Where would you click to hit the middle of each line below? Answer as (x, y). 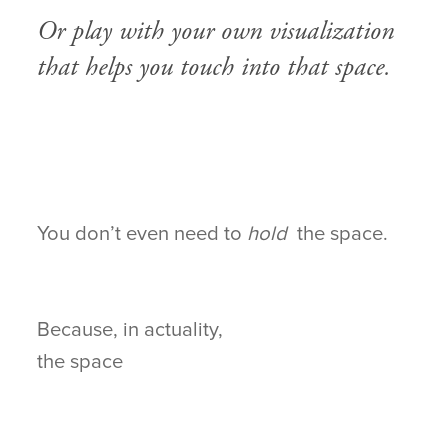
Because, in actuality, (130, 330)
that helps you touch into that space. (214, 68)
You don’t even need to (142, 234)
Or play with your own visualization (216, 32)
